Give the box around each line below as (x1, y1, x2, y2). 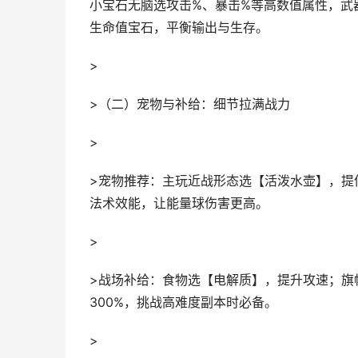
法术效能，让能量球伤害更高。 (89, 196, 268, 211)
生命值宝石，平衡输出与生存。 (89, 20, 268, 35)
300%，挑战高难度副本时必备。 (89, 295, 277, 310)
